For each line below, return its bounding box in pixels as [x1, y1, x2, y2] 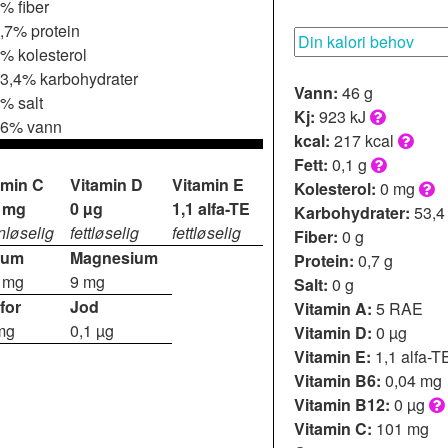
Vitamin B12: [294, 392, 390, 416]
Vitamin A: [294, 296, 372, 320]
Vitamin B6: [294, 368, 381, 392]
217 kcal [330, 128, 398, 152]
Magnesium [70, 245, 158, 269]
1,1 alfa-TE [172, 196, 250, 220]
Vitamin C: [294, 416, 372, 440]
